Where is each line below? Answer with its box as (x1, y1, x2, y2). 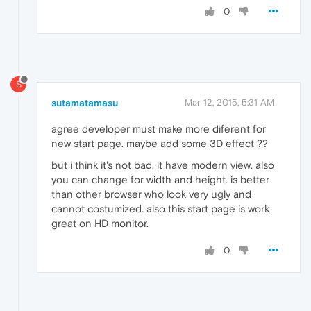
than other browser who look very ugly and (51, 187, 251, 200)
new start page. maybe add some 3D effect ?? (51, 137, 268, 149)
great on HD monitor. (51, 217, 149, 229)
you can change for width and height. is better (51, 173, 269, 185)
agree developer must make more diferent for (51, 122, 266, 135)
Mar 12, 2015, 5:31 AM (185, 96, 274, 108)
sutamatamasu (51, 96, 118, 108)
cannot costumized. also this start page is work (51, 202, 269, 215)
